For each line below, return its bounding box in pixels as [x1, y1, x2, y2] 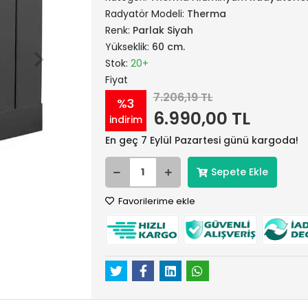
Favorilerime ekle [115, 195, 195, 208]
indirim [109, 112, 142, 126]
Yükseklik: [104, 40, 152, 54]
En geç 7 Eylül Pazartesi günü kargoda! [104, 133, 298, 147]
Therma [186, 7, 226, 21]
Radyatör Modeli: [104, 7, 187, 21]
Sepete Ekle [210, 165, 268, 179]
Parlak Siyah [132, 23, 193, 37]
